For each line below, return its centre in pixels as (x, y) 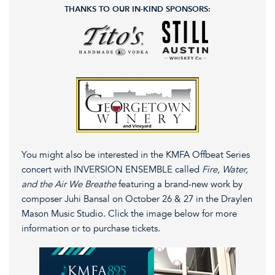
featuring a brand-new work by (180, 184)
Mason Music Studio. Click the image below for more (129, 213)
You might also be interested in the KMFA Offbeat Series (136, 154)
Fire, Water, (224, 169)
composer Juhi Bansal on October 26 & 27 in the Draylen (137, 199)
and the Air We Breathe (70, 184)
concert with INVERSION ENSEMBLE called (110, 169)
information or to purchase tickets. (91, 228)
